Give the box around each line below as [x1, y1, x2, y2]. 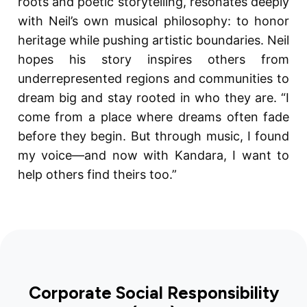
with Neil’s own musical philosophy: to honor [17, 14, 290, 29]
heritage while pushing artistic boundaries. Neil [17, 33, 290, 48]
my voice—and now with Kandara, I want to [17, 148, 290, 163]
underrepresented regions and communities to [17, 71, 290, 86]
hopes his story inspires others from [17, 52, 290, 67]
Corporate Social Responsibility [28, 282, 279, 303]
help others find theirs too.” [17, 167, 177, 182]
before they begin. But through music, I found [17, 129, 290, 144]
